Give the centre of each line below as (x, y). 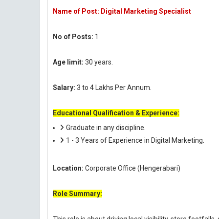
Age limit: (68, 62)
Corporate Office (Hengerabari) (133, 168)
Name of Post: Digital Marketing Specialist (122, 11)
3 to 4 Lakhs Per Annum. (113, 88)
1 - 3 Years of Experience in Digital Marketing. (135, 140)
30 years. (98, 62)
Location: (69, 168)
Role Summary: (77, 194)
